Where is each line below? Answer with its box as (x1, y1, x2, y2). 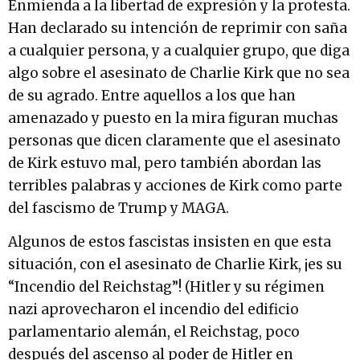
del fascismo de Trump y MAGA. (8, 198, 229, 217)
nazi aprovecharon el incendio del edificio (8, 301, 299, 319)
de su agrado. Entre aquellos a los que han (8, 86, 296, 104)
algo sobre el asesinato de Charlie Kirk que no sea (8, 63, 350, 82)
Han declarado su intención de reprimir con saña (8, 18, 347, 37)
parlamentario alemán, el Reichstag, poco (8, 323, 300, 342)
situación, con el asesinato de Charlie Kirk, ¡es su (8, 256, 342, 274)
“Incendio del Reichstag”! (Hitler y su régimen (8, 278, 325, 297)
